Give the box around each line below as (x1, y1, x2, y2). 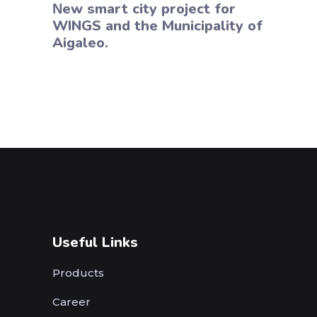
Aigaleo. (52, 33, 108, 52)
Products (52, 265, 104, 279)
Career (52, 294, 91, 309)
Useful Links (52, 232, 138, 252)
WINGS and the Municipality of (52, 16, 263, 35)
